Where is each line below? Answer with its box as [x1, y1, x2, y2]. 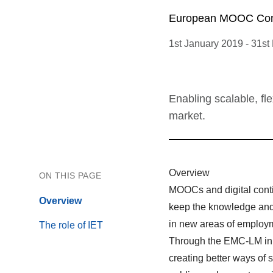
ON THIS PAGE [39, 171, 102, 180]
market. [169, 110, 206, 122]
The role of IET [39, 220, 103, 230]
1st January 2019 [169, 38, 244, 49]
